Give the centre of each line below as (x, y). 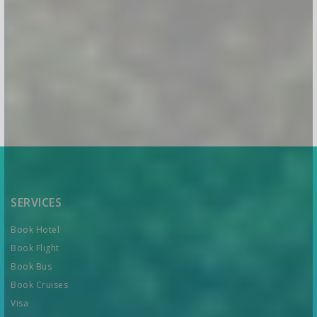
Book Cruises (39, 284)
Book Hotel (35, 229)
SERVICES (36, 202)
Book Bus (31, 266)
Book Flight (35, 248)
